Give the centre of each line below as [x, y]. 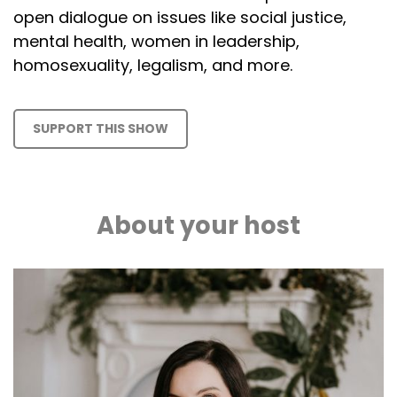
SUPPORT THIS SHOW [101, 128]
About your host [198, 226]
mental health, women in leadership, [156, 41]
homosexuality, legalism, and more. [153, 65]
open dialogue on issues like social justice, [180, 17]
